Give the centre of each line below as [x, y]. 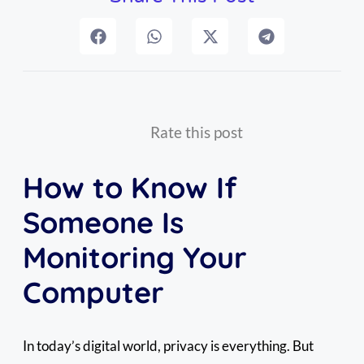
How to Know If [130, 188]
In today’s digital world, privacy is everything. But [168, 345]
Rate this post [197, 132]
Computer [93, 292]
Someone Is [103, 223]
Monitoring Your [135, 258]
